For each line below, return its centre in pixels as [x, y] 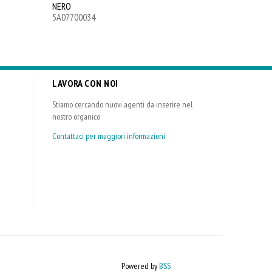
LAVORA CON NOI [85, 83]
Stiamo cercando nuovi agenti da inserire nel [122, 104]
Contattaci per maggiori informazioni [108, 136]
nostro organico [76, 117]
